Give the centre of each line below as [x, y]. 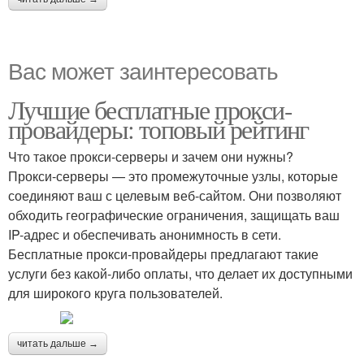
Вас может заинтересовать [143, 69]
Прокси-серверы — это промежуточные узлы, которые [173, 175]
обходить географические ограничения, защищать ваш [174, 214]
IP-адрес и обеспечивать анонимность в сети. [145, 234]
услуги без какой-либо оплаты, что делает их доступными [180, 273]
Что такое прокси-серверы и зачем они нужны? [151, 156]
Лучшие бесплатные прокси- [150, 109]
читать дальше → [58, 343]
